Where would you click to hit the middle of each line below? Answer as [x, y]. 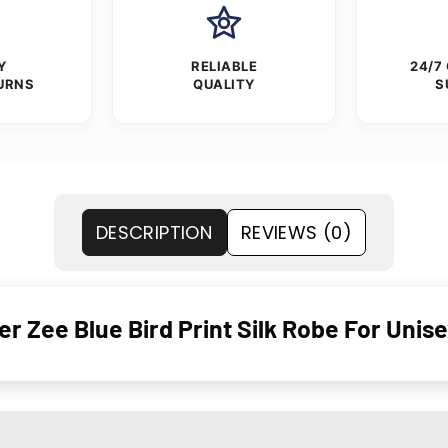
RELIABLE [224, 66]
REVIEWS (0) [296, 233]
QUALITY [224, 84]
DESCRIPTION [154, 233]
